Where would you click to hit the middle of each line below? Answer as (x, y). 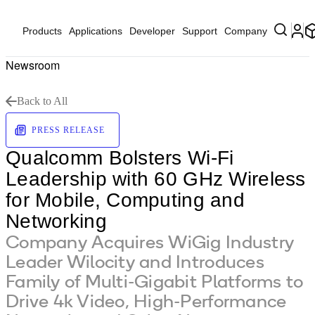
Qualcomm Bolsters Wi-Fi (120, 158)
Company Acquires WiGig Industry (150, 242)
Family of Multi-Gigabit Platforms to (155, 281)
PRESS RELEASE (68, 130)
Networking (56, 221)
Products (42, 31)
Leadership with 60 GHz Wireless (156, 179)
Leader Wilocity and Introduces (135, 261)
